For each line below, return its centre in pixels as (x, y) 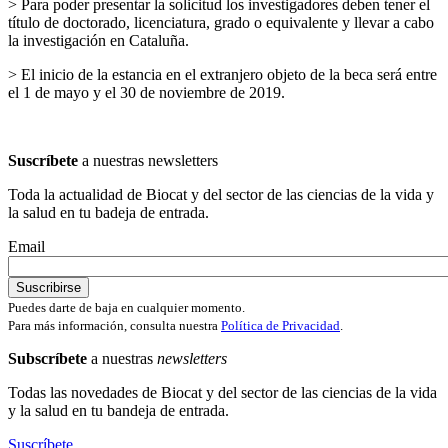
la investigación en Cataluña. (98, 40)
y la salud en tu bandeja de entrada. (118, 410)
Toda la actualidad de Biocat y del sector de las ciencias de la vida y (221, 194)
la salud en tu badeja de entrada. (108, 212)
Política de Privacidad (280, 325)
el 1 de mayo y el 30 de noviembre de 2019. (146, 92)
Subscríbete (47, 358)
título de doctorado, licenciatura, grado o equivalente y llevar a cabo (221, 22)
